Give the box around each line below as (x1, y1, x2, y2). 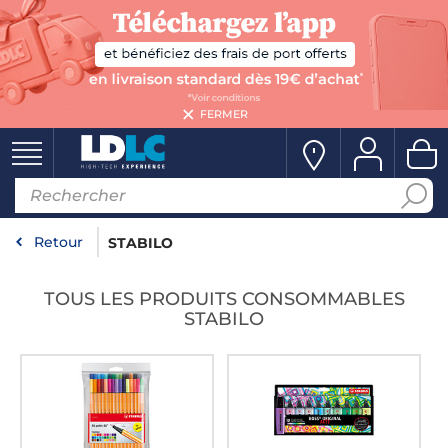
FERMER (200, 107, 248, 121)
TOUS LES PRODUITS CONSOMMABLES (43, 288, 405, 310)
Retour (34, 233, 83, 251)
